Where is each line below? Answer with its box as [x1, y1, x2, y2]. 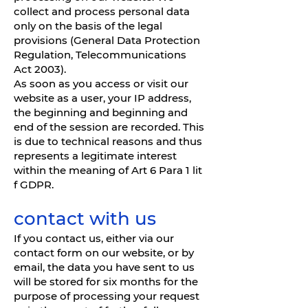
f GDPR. [14, 178, 54, 191]
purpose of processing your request [14, 289, 199, 302]
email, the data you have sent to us [14, 261, 195, 274]
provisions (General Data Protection [14, 34, 200, 47]
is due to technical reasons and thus [14, 135, 202, 148]
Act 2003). [14, 63, 66, 76]
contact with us [14, 208, 156, 230]
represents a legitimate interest [14, 149, 177, 162]
